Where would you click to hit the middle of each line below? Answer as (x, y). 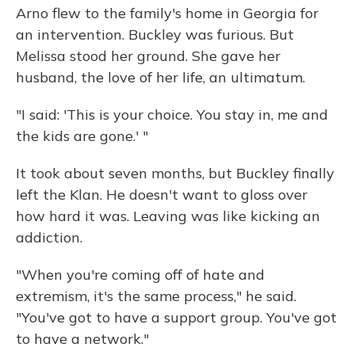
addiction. (49, 237)
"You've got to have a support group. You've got (176, 317)
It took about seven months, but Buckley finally (175, 173)
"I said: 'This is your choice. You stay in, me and (172, 115)
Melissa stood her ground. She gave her (148, 56)
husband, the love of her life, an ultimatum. (160, 77)
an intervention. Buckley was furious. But (155, 34)
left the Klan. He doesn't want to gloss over (162, 195)
